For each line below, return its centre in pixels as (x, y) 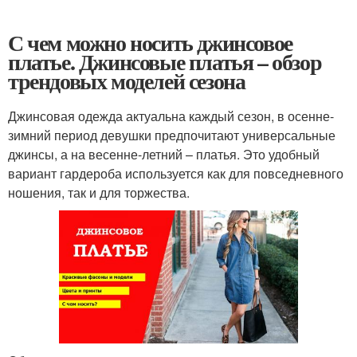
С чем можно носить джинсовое (150, 43)
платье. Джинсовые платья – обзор (165, 62)
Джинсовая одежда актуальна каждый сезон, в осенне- (171, 116)
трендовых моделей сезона (127, 81)
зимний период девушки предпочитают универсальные (172, 135)
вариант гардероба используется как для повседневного (176, 173)
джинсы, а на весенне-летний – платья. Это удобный (164, 154)
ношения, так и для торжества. (99, 192)
